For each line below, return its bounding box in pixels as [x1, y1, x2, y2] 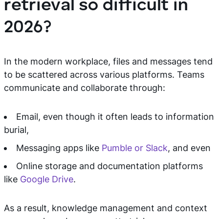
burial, [4, 125, 29, 135]
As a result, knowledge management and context [4, 203, 207, 213]
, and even [168, 143, 211, 153]
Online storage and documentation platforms [16, 161, 203, 171]
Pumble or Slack [102, 143, 168, 153]
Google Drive [20, 174, 73, 184]
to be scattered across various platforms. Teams [4, 69, 204, 80]
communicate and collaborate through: [4, 83, 165, 93]
